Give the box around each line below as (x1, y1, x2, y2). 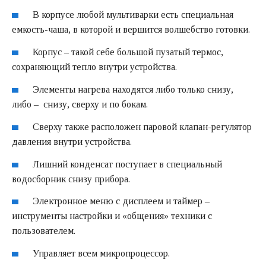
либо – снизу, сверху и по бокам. (12, 99, 148, 109)
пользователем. (12, 226, 75, 236)
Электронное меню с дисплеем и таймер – (33, 196, 210, 207)
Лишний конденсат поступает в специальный (33, 159, 223, 169)
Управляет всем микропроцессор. (33, 248, 170, 259)
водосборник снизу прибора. (12, 173, 130, 184)
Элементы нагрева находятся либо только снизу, (33, 84, 234, 94)
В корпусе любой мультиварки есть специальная (33, 9, 234, 20)
